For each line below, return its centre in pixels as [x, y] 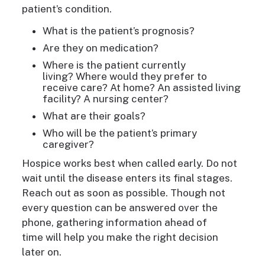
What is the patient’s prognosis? [119, 31]
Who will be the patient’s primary [119, 133]
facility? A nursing [87, 99]
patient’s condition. [68, 9]
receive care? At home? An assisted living [141, 88]
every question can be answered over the [119, 208]
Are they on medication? [101, 48]
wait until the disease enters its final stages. [127, 178]
